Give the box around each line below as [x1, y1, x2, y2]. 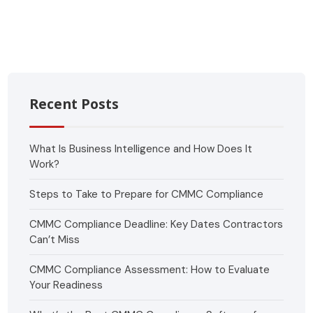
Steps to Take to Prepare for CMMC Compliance [29, 187, 264, 202]
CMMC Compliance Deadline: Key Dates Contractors [29, 217, 284, 232]
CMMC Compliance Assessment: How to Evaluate [29, 263, 270, 277]
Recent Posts [29, 94, 119, 114]
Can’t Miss [29, 233, 80, 247]
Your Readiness [29, 278, 103, 293]
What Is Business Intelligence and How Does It [29, 142, 253, 156]
